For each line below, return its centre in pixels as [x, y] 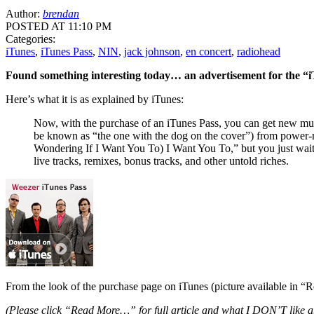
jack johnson [152, 51]
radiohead [259, 51]
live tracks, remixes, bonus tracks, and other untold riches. [161, 161]
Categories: [30, 39]
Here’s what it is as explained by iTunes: [95, 99]
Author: [24, 13]
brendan [61, 13]
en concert [209, 51]
